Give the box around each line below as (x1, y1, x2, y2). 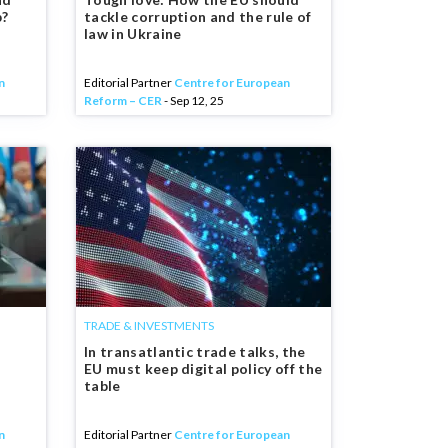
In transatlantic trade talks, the (84, 343, 306, 360)
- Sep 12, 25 (162, 93, 224, 108)
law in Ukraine (84, 25, 182, 42)
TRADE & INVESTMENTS (84, 318, 214, 333)
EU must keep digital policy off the (84, 360, 323, 377)
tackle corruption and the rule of (84, 8, 312, 25)
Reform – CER (84, 93, 162, 108)
